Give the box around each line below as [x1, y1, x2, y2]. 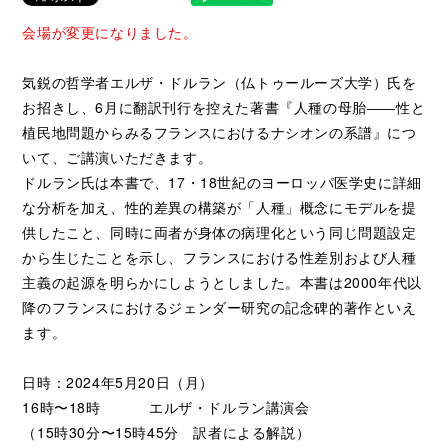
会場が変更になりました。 [22, 22, 198, 42]
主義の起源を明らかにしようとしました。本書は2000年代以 [22, 272, 422, 292]
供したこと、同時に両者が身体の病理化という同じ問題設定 [22, 222, 417, 242]
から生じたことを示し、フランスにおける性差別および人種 [22, 247, 417, 267]
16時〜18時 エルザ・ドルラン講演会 [22, 397, 310, 417]
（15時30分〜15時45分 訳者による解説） [22, 422, 311, 442]
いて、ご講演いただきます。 [22, 147, 213, 167]
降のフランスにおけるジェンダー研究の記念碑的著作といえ [22, 297, 417, 317]
